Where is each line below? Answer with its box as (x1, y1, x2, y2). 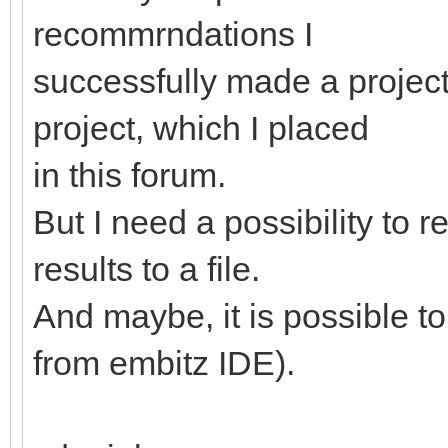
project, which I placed (33, 109, 369, 147)
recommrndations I (33, 15, 313, 53)
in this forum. (33, 156, 226, 194)
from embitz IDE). (33, 344, 295, 382)
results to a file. (33, 250, 260, 288)
